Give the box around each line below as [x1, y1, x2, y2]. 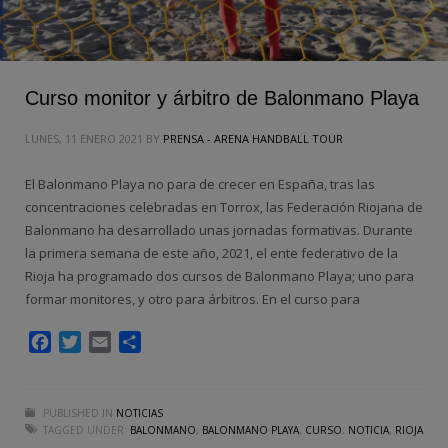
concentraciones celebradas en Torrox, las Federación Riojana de [25, 198, 423, 217]
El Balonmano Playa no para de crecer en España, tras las [25, 175, 375, 194]
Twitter [81, 331, 136, 354]
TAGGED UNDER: [43, 423, 127, 438]
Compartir [141, 331, 218, 354]
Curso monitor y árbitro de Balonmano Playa [25, 87, 419, 110]
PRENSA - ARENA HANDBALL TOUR [163, 131, 343, 147]
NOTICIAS [116, 406, 163, 421]
